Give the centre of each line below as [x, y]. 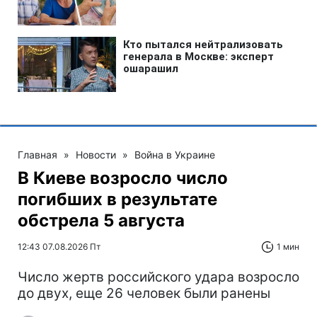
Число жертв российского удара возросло [158, 277]
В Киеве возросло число [123, 178]
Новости [96, 155]
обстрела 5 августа [101, 220]
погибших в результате [117, 199]
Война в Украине [175, 155]
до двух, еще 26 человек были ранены [144, 293]
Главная [38, 155]
